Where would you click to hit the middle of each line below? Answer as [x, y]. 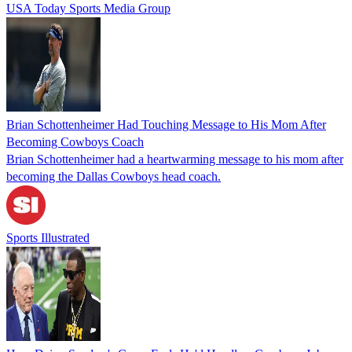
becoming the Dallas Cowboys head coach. [114, 176]
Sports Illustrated [48, 237]
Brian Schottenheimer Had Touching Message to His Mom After [166, 124]
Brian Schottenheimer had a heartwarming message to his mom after [175, 159]
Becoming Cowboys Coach [75, 141]
